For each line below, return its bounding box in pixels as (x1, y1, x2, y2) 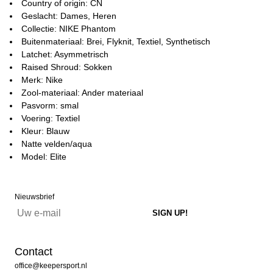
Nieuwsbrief (15, 193, 54, 201)
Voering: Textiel (21, 113, 80, 123)
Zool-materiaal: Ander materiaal (21, 88, 143, 97)
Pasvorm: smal (21, 101, 79, 110)
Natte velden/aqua (21, 139, 92, 149)
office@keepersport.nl (15, 261, 87, 270)
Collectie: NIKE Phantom (21, 24, 116, 34)
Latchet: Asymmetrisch (21, 49, 108, 59)
